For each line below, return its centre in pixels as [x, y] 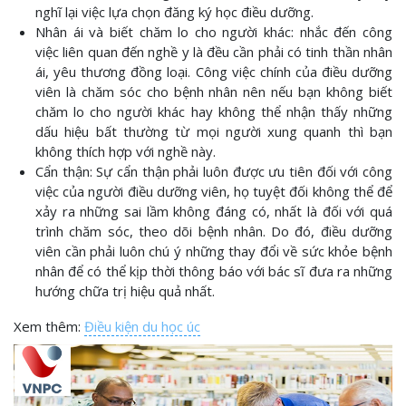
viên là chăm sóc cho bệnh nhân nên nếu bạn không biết [214, 92]
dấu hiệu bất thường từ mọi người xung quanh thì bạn [214, 131]
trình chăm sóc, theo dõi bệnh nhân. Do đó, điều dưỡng [214, 231]
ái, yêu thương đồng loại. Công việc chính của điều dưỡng [214, 72]
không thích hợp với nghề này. [126, 151]
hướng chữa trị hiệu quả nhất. [125, 291]
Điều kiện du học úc [142, 326]
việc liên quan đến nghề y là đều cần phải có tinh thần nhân [214, 52]
